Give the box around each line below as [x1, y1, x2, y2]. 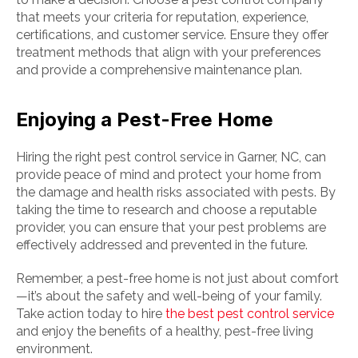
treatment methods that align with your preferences [16, 45, 321, 60]
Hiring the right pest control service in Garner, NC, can [16, 149, 326, 165]
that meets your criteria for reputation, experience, [16, 10, 308, 25]
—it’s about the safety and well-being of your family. [16, 288, 322, 304]
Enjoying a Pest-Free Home [16, 108, 273, 131]
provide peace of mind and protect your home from [16, 167, 321, 182]
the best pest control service [165, 306, 334, 321]
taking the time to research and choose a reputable [16, 202, 316, 217]
